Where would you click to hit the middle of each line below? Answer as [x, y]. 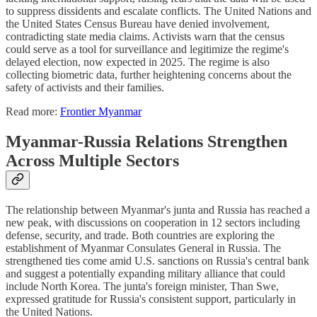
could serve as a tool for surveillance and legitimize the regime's [147, 50]
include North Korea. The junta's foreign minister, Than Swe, [142, 286]
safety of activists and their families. [85, 88]
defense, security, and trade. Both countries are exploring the [140, 235]
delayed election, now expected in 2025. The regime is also [138, 62]
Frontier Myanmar [101, 112]
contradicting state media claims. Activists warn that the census [145, 37]
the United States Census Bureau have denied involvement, [138, 24]
